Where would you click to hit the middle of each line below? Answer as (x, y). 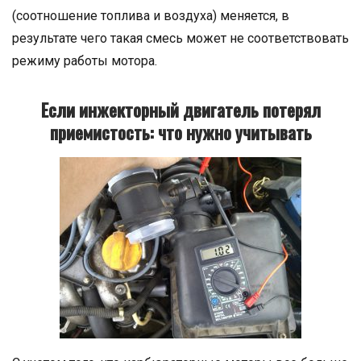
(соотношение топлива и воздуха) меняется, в (151, 16)
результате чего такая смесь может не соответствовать (180, 39)
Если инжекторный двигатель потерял (180, 110)
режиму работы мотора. (85, 61)
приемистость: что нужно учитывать (180, 133)
